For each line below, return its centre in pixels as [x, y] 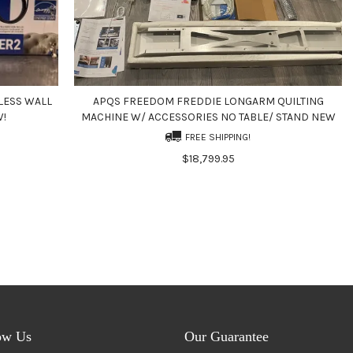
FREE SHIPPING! [218, 137]
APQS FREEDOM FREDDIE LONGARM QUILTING [208, 101]
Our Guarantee [227, 336]
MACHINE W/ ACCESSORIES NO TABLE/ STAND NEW [208, 117]
